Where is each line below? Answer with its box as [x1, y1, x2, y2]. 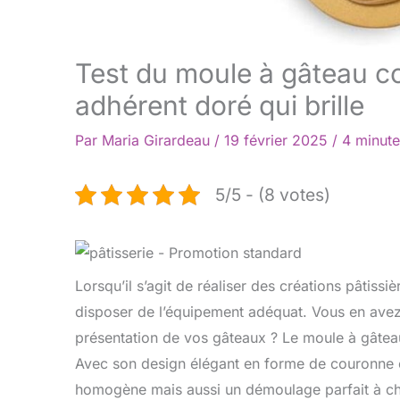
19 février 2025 [224, 130, 332, 149]
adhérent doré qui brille [75, 88, 364, 121]
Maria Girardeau [102, 130, 214, 149]
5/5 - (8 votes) [215, 183, 330, 205]
